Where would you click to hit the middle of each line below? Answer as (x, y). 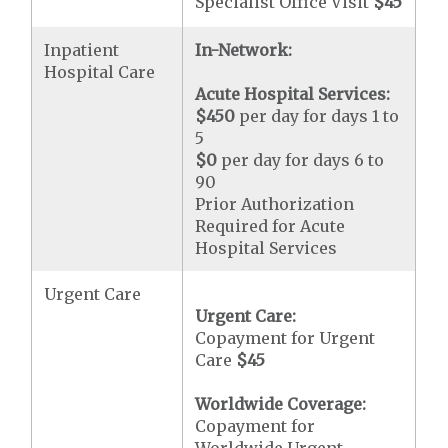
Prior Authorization (275, 204)
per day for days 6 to (301, 160)
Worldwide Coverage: (281, 404)
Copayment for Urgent (285, 338)
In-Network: (244, 50)
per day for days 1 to (317, 116)
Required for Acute (270, 226)
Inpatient (82, 50)
